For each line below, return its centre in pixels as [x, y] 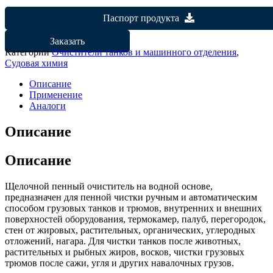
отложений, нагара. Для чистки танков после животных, [123, 241]
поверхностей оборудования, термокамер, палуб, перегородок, [135, 219]
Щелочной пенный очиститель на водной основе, [109, 186]
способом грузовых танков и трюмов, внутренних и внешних [133, 208]
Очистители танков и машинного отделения [144, 52]
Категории [28, 52]
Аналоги [48, 105]
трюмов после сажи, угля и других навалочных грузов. [119, 263]
